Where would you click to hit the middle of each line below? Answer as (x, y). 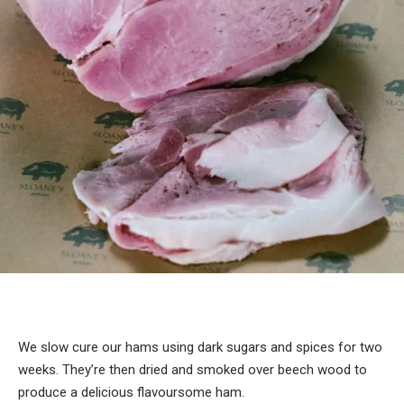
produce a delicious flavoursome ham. (131, 393)
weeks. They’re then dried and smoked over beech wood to (193, 370)
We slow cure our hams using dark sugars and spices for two (200, 348)
